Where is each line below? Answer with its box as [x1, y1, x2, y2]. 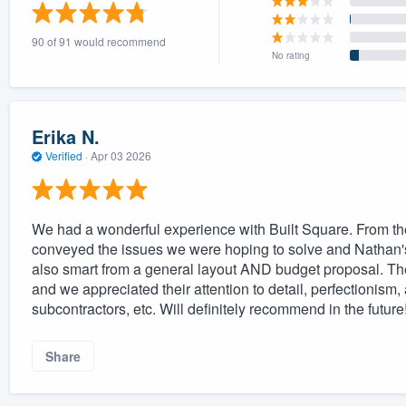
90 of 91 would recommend [31, 33, 166, 49]
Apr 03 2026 [90, 148, 151, 164]
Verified [42, 148, 85, 164]
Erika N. [31, 123, 100, 150]
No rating [272, 48, 311, 62]
